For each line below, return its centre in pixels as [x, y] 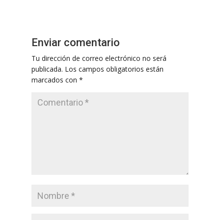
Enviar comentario [76, 43]
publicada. [47, 69]
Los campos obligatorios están [114, 69]
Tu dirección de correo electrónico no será [99, 58]
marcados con [55, 80]
